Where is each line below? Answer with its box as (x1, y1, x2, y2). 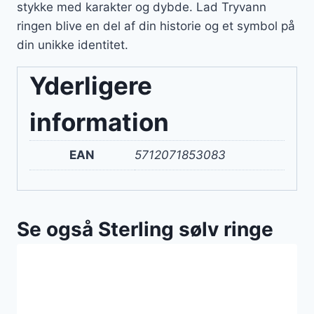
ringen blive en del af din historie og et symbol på (17, 19, 295, 34)
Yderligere (29, 71, 152, 101)
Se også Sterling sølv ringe (17, 217, 273, 241)
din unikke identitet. (17, 38, 128, 53)
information (29, 107, 169, 137)
